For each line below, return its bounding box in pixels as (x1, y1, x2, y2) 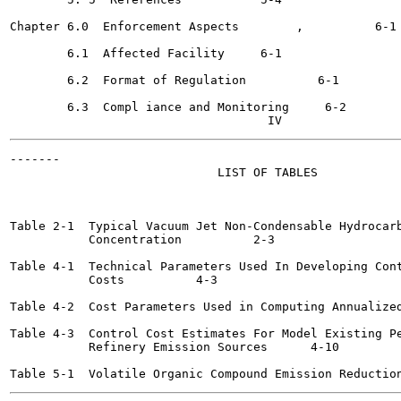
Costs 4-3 (10, 273, 124, 286)
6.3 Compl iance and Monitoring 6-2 (10, 100, 289, 114)
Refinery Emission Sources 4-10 (10, 340, 275, 354)
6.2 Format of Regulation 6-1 (10, 73, 253, 87)
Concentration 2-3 (10, 233, 182, 246)
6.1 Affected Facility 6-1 (10, 47, 225, 60)
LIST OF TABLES (10, 166, 318, 179)
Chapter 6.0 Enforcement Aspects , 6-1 (10, 20, 239, 33)
